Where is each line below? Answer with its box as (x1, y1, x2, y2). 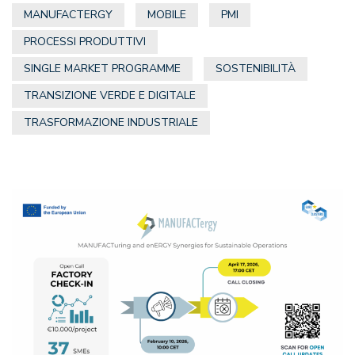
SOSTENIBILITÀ (216, 61, 296, 77)
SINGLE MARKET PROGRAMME (24, 61, 181, 77)
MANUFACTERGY (24, 7, 113, 23)
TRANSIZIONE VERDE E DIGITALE (24, 88, 196, 104)
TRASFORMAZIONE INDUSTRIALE (24, 115, 198, 131)
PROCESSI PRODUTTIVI (24, 34, 146, 50)
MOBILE (147, 7, 186, 23)
